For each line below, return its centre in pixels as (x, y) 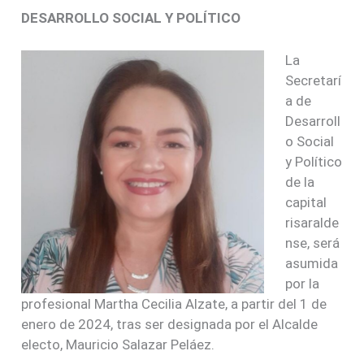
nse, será (312, 243)
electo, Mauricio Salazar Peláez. (118, 344)
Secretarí (313, 80)
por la (302, 283)
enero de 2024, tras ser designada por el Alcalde (170, 324)
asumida (311, 263)
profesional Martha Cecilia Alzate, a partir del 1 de (174, 303)
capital (305, 202)
